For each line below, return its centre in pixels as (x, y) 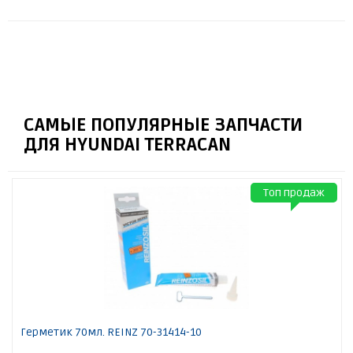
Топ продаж (294, 193)
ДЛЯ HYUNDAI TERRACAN (127, 145)
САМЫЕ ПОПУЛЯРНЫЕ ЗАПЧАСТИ (163, 126)
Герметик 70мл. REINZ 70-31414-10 (111, 333)
